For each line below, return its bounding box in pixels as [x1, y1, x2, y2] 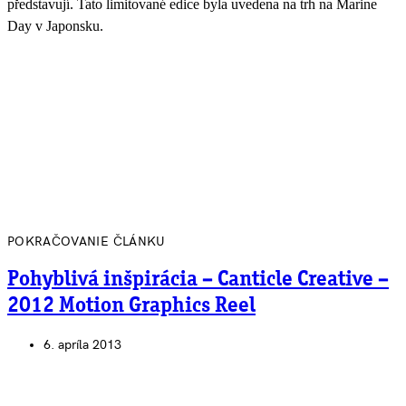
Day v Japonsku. [7, 17, 103, 34]
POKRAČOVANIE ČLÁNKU [7, 233, 166, 249]
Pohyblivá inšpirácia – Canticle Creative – [7, 268, 389, 291]
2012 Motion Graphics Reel [7, 295, 256, 317]
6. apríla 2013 [43, 337, 121, 353]
